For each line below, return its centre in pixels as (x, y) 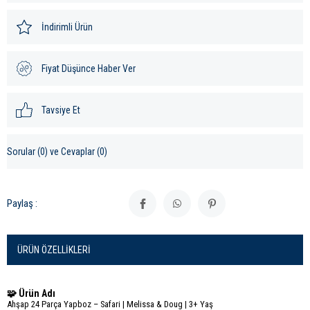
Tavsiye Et (61, 110)
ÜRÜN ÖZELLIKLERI (54, 250)
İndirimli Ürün (67, 27)
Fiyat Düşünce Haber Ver (89, 69)
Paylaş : (22, 204)
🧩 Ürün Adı (31, 294)
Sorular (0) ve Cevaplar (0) (57, 152)
